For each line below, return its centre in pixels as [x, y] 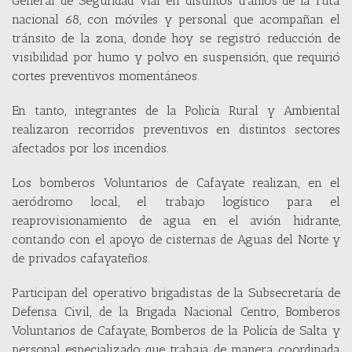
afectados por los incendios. [90, 148]
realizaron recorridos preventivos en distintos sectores [176, 129]
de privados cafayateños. [81, 258]
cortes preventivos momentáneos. [106, 75]
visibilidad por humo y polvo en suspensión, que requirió [176, 57]
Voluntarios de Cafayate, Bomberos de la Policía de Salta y [176, 330]
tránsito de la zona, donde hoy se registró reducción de [176, 38]
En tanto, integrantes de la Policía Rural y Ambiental [176, 110]
